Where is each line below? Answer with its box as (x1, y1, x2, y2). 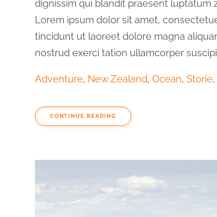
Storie (186, 73, 213, 85)
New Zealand (88, 73, 147, 85)
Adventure (35, 73, 83, 85)
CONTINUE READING (50, 113, 116, 120)
